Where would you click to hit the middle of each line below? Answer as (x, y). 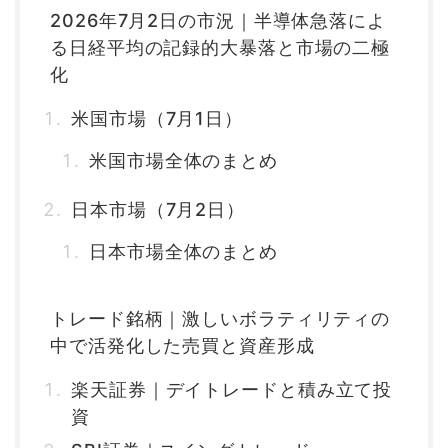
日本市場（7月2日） (158, 210)
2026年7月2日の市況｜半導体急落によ (218, 21)
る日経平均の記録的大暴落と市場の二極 (220, 48)
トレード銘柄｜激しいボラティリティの (220, 319)
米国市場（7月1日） (157, 119)
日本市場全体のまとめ (183, 252)
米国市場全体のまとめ (183, 161)
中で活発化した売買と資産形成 (182, 346)
